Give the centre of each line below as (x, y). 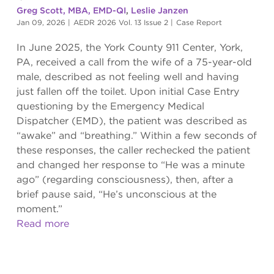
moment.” (39, 209)
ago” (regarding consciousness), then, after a (124, 179)
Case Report (199, 23)
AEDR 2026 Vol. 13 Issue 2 (120, 23)
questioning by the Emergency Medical (110, 106)
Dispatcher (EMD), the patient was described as (131, 120)
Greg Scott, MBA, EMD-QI (71, 11)
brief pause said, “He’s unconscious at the (116, 194)
